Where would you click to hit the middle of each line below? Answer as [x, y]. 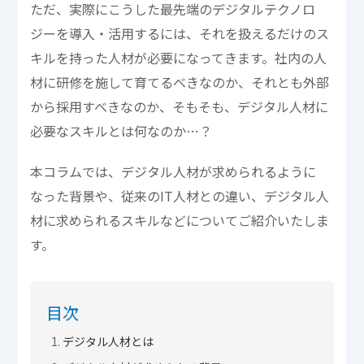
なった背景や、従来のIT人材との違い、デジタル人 [180, 195]
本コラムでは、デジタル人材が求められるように [173, 171]
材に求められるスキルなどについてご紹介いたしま [180, 220]
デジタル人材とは [108, 341]
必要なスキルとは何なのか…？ [121, 130]
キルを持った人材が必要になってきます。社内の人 [179, 57]
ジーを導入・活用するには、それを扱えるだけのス [180, 33]
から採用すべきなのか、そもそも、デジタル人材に [180, 106]
